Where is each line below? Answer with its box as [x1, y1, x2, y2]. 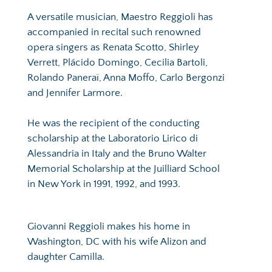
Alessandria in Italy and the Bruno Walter [27, 148, 206, 159]
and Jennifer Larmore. [27, 87, 123, 98]
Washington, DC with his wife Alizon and [27, 236, 206, 247]
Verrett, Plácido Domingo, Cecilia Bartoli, [27, 56, 208, 68]
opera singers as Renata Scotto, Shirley [27, 41, 199, 53]
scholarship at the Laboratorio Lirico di [27, 132, 198, 144]
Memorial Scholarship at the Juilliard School [27, 163, 220, 174]
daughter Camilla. [27, 251, 104, 262]
